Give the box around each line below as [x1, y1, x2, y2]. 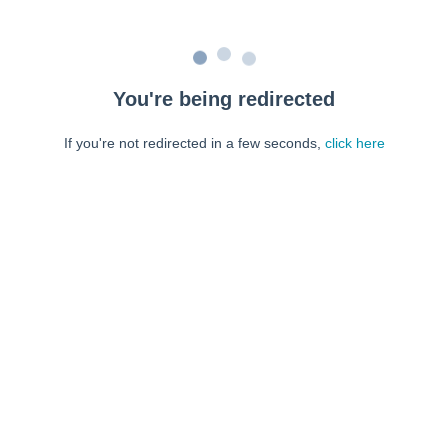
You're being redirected [113, 88, 335, 110]
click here [324, 135, 385, 151]
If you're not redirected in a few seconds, [63, 135, 325, 151]
